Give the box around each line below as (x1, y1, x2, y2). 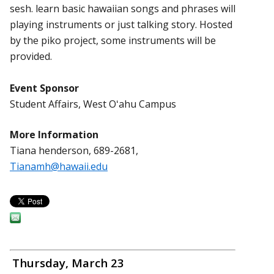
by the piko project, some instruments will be (10, 33, 216, 47)
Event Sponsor (10, 81, 79, 95)
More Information (10, 127, 98, 141)
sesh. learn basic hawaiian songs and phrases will (10, 1, 235, 15)
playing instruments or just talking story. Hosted (10, 17, 232, 31)
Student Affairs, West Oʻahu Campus (10, 97, 176, 111)
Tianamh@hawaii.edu (10, 159, 108, 173)
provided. (10, 49, 52, 63)
